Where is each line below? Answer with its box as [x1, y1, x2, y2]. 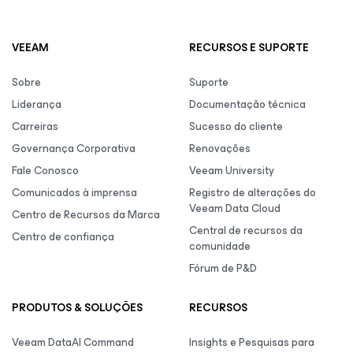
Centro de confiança [12, 228, 114, 246]
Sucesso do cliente [189, 117, 283, 136]
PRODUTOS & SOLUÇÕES [12, 299, 143, 317]
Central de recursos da [189, 221, 303, 240]
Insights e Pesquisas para [189, 333, 314, 351]
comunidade [189, 237, 251, 255]
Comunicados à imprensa [12, 184, 137, 202]
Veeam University [189, 162, 274, 180]
